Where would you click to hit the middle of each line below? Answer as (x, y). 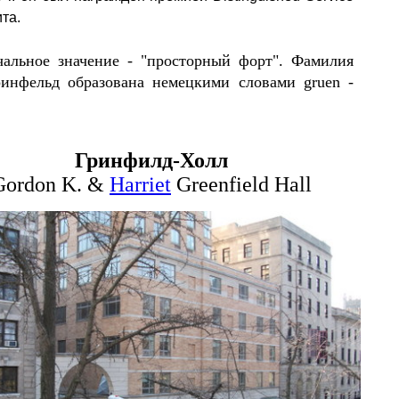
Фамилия (318, 61)
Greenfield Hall (241, 184)
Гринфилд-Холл (151, 160)
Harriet (140, 184)
